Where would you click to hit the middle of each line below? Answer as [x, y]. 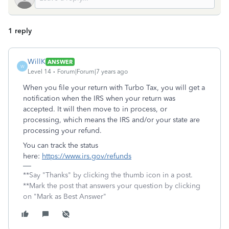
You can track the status [61, 145]
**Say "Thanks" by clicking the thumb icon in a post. [108, 175]
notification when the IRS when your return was [99, 98]
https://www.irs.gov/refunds [87, 156]
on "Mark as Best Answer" [65, 197]
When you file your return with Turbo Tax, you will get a [114, 88]
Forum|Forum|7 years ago [93, 72]
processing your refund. [63, 131]
